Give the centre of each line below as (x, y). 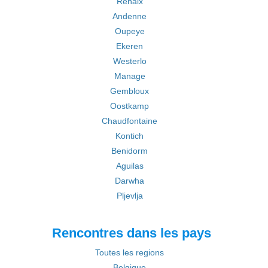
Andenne (130, 16)
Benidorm (130, 151)
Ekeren (130, 46)
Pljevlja (130, 196)
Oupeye (130, 31)
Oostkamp (130, 106)
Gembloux (130, 91)
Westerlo (130, 61)
